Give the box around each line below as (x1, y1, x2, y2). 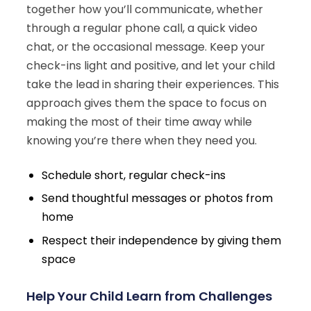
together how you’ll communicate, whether (26, 1, 263, 18)
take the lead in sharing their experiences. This (26, 76, 279, 93)
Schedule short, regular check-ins (42, 167, 226, 183)
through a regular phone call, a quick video (26, 20, 258, 37)
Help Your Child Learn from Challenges (26, 287, 272, 305)
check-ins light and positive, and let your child (26, 58, 275, 74)
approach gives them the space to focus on (26, 95, 267, 112)
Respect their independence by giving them (42, 232, 282, 249)
